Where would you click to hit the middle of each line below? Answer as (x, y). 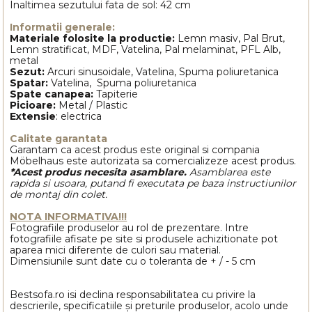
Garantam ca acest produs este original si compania (135, 149)
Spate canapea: (52, 94)
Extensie (33, 116)
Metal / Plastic (93, 105)
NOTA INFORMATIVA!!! (69, 216)
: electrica (79, 116)
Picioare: (34, 105)
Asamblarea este (230, 172)
